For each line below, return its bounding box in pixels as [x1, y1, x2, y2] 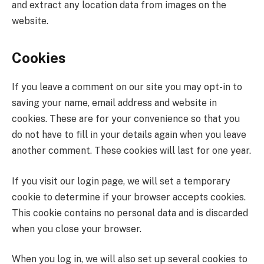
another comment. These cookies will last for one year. [12, 145, 251, 157]
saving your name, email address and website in [12, 97, 217, 109]
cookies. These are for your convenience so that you [12, 113, 240, 125]
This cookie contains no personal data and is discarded [12, 207, 248, 219]
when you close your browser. [12, 223, 141, 235]
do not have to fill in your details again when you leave [12, 129, 246, 141]
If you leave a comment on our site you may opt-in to [12, 81, 242, 93]
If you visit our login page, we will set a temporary [12, 175, 230, 187]
